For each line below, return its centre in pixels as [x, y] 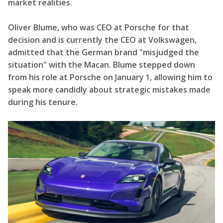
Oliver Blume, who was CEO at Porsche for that [99, 27]
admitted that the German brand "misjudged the [104, 52]
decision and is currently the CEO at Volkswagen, [102, 40]
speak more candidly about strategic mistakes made [109, 90]
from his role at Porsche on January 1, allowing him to [110, 77]
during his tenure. [43, 102]
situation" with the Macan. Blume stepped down [102, 65]
